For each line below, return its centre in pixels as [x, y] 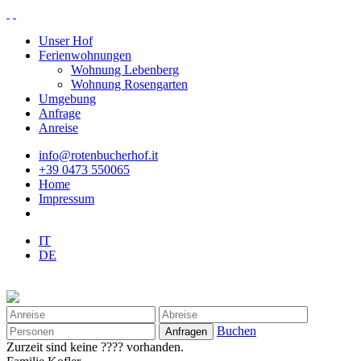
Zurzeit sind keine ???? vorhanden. [95, 347]
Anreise [58, 128]
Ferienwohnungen [85, 55]
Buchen [237, 331]
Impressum [66, 199]
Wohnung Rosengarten [129, 84]
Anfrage [60, 113]
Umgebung [67, 99]
